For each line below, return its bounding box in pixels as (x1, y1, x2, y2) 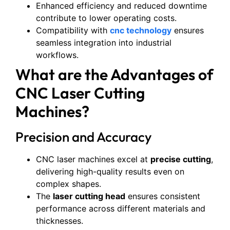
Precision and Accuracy (15, 128, 151, 145)
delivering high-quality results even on (36, 166, 184, 177)
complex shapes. (36, 178, 101, 189)
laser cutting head (53, 190, 125, 201)
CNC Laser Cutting (15, 83, 145, 103)
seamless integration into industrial (36, 37, 171, 48)
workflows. (36, 49, 79, 60)
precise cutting (150, 154, 211, 164)
